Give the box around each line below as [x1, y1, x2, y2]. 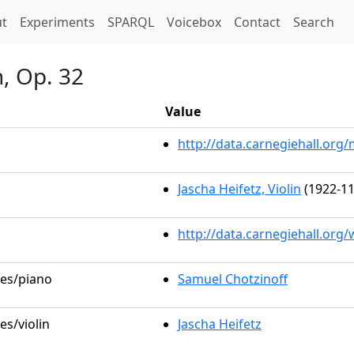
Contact [234, 13, 281, 31]
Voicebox [167, 13, 221, 31]
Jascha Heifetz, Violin [178, 180, 301, 198]
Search [293, 13, 334, 31]
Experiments [20, 13, 95, 31]
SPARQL [107, 13, 154, 31]
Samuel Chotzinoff [178, 270, 288, 288]
